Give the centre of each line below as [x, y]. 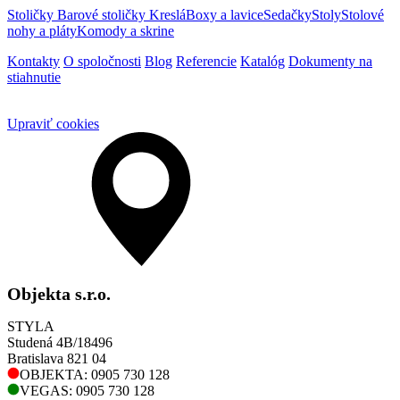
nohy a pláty [42, 31]
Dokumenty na [330, 62]
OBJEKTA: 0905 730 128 [95, 375]
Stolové [362, 15]
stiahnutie [34, 78]
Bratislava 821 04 [57, 359]
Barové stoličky [103, 15]
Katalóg [262, 62]
